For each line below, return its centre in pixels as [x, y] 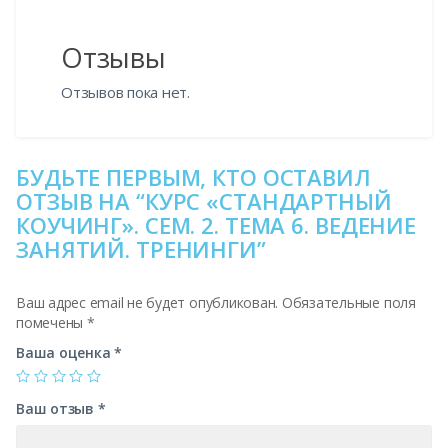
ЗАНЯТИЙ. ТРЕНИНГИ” [141, 249]
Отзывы [113, 58]
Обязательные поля [348, 303]
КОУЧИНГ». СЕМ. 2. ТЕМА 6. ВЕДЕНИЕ [216, 225]
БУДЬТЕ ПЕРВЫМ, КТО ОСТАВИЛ [193, 177]
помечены [51, 323]
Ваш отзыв [57, 409]
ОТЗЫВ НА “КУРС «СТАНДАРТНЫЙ [204, 201]
